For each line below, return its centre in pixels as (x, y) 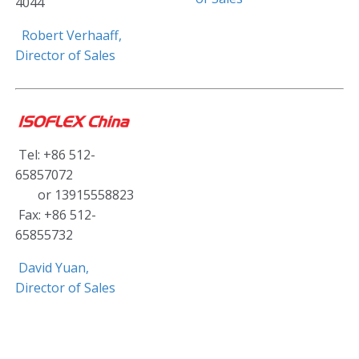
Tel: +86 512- (55, 155)
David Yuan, (54, 268)
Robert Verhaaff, (72, 35)
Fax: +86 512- (56, 215)
